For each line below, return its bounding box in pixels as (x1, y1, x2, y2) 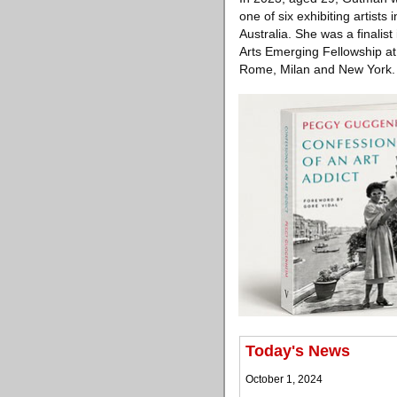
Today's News (245, 342, 350, 360)
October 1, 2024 (245, 373, 323, 385)
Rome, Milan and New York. (239, 62, 395, 76)
